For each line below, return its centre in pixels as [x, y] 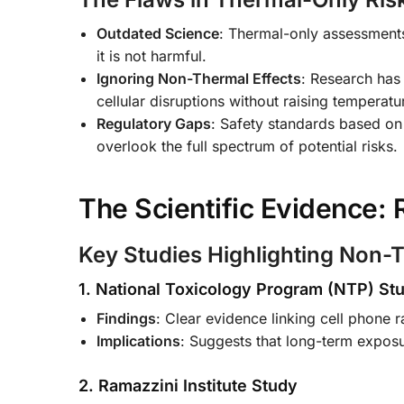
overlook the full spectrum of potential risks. [247, 146]
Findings [126, 319]
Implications [138, 341]
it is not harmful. [151, 55]
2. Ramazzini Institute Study [188, 385]
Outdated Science [158, 33]
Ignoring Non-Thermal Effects [199, 78]
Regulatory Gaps [154, 123]
